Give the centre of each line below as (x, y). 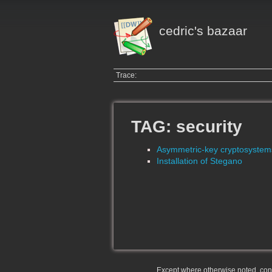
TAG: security (187, 126)
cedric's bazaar (203, 31)
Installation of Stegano (199, 161)
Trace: (127, 76)
